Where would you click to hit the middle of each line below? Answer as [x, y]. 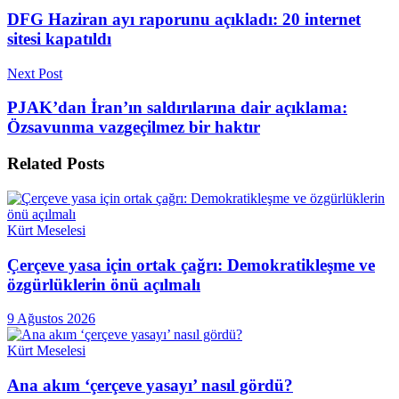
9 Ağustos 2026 [51, 319]
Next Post [35, 73]
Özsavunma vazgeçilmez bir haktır [134, 127]
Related [35, 164]
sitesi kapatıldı [59, 38]
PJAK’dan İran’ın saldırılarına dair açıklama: [177, 108]
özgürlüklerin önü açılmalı [104, 284]
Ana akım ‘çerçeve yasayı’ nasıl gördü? [150, 385]
